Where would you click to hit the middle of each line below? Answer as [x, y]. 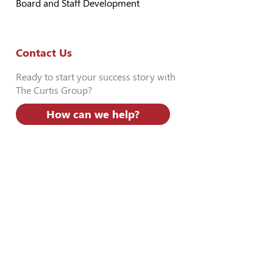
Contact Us [44, 53]
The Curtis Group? [54, 90]
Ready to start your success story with [96, 77]
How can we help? [93, 114]
